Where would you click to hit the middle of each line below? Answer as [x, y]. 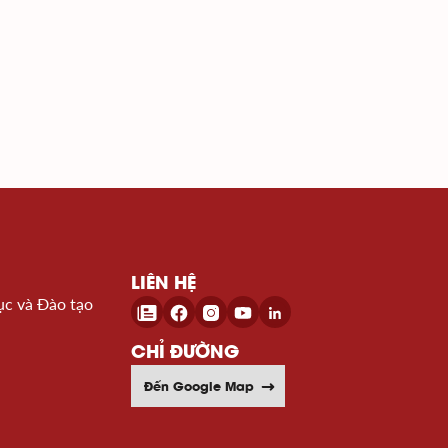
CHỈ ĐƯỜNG [185, 351]
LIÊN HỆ [163, 282]
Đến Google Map [199, 386]
